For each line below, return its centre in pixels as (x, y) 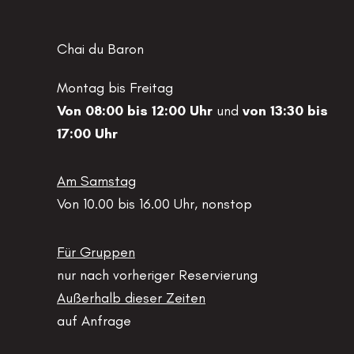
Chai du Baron (100, 49)
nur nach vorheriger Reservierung (157, 275)
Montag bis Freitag (115, 87)
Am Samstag (96, 181)
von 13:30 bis (285, 110)
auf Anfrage (94, 320)
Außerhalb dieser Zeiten (131, 298)
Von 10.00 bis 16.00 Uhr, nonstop (154, 204)
